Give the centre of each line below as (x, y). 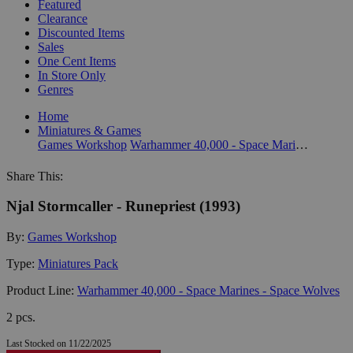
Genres (56, 89)
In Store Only (72, 75)
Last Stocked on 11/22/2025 (59, 343)
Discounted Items (81, 32)
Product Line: (42, 290)
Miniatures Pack (78, 263)
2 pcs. (21, 317)
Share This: (35, 176)
